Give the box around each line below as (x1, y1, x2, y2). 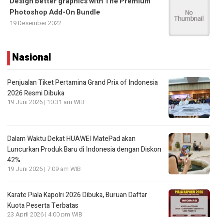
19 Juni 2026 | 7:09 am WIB (7, 164, 81, 173)
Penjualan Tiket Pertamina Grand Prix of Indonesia (7, 77, 158, 88)
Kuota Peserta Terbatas (7, 200, 78, 211)
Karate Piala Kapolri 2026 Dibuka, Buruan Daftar (7, 189, 147, 200)
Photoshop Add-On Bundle (10, 7, 100, 17)
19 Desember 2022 (10, 18, 62, 28)
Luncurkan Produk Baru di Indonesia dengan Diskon (7, 144, 161, 155)
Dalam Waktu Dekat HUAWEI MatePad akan (7, 133, 136, 144)
